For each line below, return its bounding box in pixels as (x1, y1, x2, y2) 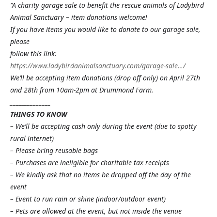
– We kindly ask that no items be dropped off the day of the (10, 170, 191, 179)
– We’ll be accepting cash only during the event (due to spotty (10, 122, 197, 131)
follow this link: (10, 49, 57, 58)
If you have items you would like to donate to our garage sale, (10, 25, 201, 34)
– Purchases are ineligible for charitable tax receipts (10, 158, 169, 167)
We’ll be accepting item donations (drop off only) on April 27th (10, 73, 200, 82)
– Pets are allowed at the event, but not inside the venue (10, 206, 182, 216)
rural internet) (10, 134, 54, 143)
